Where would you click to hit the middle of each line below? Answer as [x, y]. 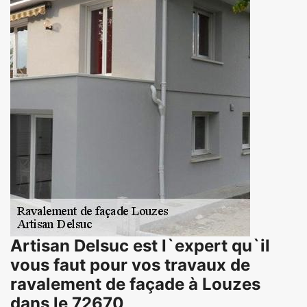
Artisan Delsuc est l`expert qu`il [140, 245]
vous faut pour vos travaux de [130, 265]
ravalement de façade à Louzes [135, 284]
